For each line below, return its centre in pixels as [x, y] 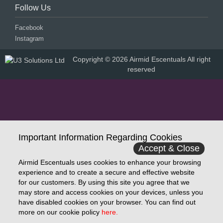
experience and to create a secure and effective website [107, 172]
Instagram [29, 39]
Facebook [29, 28]
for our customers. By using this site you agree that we [104, 182]
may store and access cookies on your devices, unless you [111, 192]
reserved [141, 69]
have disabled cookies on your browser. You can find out [107, 202]
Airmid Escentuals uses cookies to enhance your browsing [110, 162]
